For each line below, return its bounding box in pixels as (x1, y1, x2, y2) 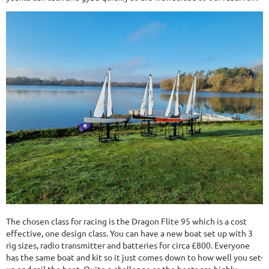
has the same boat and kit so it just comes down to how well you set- (6, 252, 263, 263)
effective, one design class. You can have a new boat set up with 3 (6, 228, 253, 239)
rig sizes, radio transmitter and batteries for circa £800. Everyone (6, 240, 250, 251)
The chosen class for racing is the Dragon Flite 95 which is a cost (6, 216, 247, 227)
